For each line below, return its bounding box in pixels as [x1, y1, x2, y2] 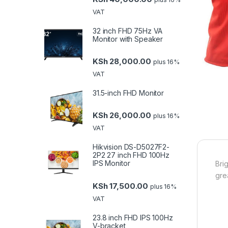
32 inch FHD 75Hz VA [93, 26, 163, 35]
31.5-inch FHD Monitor [93, 89, 164, 98]
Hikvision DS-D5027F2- [93, 142, 170, 152]
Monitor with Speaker [93, 34, 163, 43]
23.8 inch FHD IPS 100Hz [93, 213, 173, 222]
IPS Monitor [93, 159, 130, 168]
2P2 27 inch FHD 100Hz [93, 151, 170, 160]
